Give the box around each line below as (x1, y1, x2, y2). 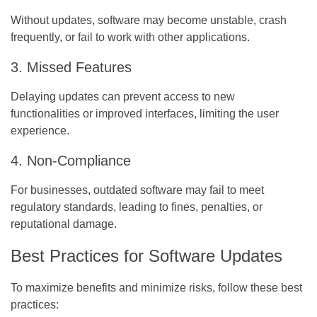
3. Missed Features (11, 59, 132, 75)
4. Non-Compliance (11, 152, 131, 168)
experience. (11, 124, 69, 137)
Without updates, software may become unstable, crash (11, 13, 287, 26)
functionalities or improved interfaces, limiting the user (11, 107, 279, 120)
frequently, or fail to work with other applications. (11, 30, 250, 43)
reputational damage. (11, 217, 117, 230)
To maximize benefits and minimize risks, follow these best (11, 281, 302, 294)
